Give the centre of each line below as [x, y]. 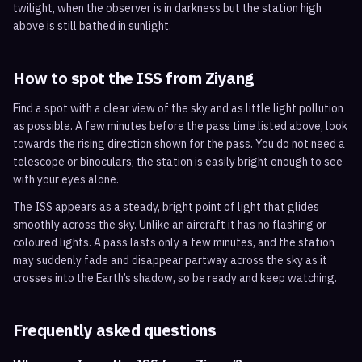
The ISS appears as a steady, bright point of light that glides [166, 207]
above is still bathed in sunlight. [92, 26]
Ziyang [229, 78]
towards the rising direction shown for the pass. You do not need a [179, 144]
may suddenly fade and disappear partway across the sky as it [170, 260]
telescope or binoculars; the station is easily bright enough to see [178, 162]
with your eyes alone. [66, 179]
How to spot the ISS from [109, 78]
